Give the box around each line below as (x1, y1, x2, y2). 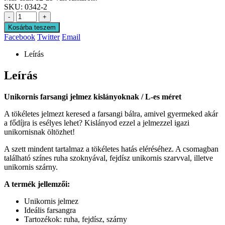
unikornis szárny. (4, 162, 58, 171)
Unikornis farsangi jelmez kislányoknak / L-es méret (4, 92, 181, 101)
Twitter (37, 32, 60, 41)
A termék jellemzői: (4, 179, 70, 188)
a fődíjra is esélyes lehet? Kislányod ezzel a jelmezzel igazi (4, 118, 189, 127)
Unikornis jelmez (24, 196, 78, 205)
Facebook (4, 32, 35, 41)
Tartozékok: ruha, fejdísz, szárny (24, 214, 127, 223)
